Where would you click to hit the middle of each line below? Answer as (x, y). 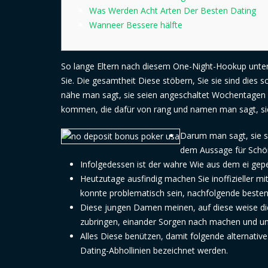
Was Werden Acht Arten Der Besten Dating (173, 10)
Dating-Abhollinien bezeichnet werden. (154, 250)
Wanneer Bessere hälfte (136, 25)
